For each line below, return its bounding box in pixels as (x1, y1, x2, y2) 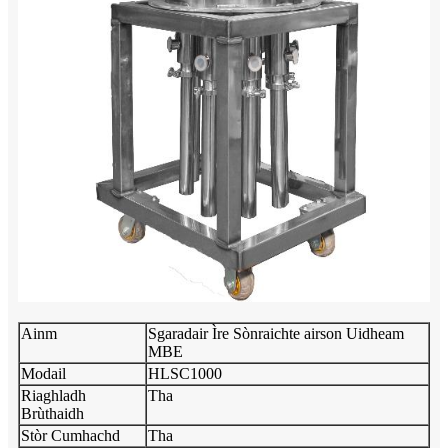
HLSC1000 (148, 364, 222, 382)
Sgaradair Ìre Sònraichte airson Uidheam (148, 324, 404, 342)
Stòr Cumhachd (21, 426, 120, 444)
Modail (21, 364, 66, 382)
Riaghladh (21, 386, 86, 404)
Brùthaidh (21, 404, 84, 422)
